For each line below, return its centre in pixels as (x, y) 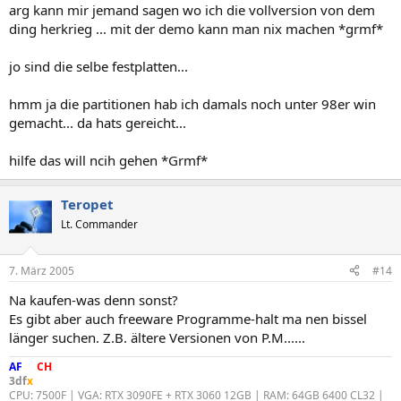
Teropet (87, 204)
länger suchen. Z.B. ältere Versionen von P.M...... (157, 337)
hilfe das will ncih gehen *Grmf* (108, 160)
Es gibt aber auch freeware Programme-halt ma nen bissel (188, 318)
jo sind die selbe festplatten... (98, 66)
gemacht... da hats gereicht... (98, 123)
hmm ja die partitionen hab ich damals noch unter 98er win (192, 104)
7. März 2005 (42, 270)
